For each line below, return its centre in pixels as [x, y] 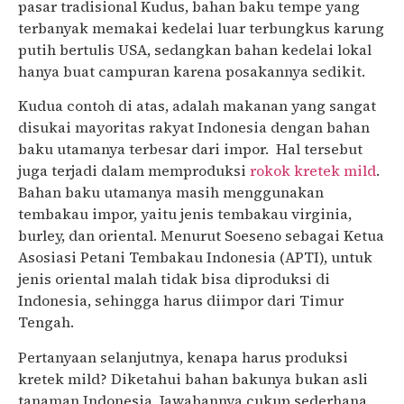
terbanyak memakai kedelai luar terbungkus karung [201, 28]
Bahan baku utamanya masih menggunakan [171, 193]
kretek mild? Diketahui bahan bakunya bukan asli [193, 378]
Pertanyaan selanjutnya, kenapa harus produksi [183, 357]
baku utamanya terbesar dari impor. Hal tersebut [190, 149]
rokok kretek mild [313, 171]
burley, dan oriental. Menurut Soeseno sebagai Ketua [201, 236]
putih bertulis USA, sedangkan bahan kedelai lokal [195, 49]
